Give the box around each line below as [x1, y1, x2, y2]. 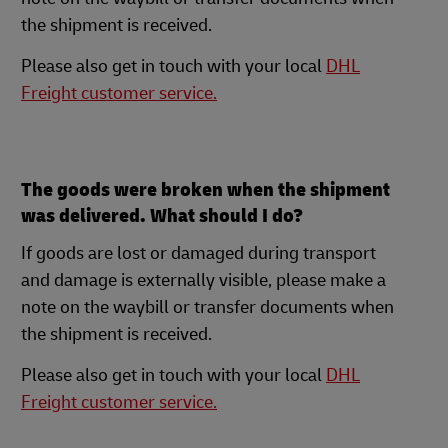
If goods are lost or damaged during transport [21, 242, 376, 265]
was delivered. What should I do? [21, 203, 303, 228]
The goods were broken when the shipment [21, 177, 390, 202]
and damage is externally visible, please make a [21, 269, 386, 292]
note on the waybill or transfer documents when [21, 296, 394, 319]
